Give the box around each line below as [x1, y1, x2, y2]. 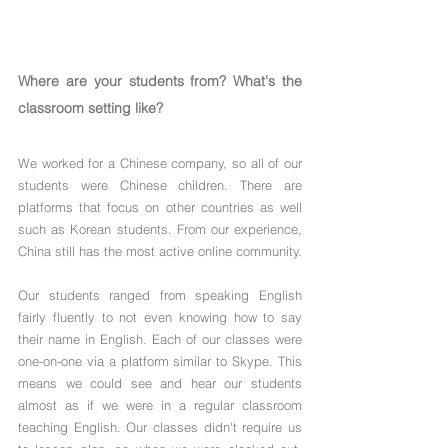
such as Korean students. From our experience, [18, 221, 302, 238]
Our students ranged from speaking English [18, 287, 302, 304]
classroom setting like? [18, 99, 163, 118]
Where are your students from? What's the [18, 72, 302, 91]
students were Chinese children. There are [18, 177, 302, 194]
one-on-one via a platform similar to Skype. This [18, 353, 302, 370]
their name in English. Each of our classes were [18, 331, 302, 348]
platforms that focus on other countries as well [18, 199, 302, 216]
